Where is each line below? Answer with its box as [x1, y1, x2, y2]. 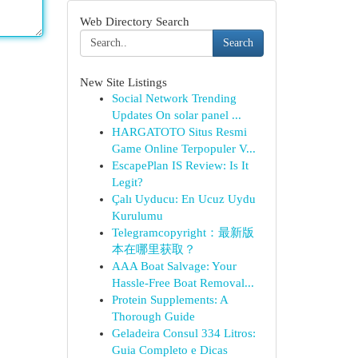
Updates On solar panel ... [111, 109, 241, 121]
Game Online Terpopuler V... [111, 142, 256, 155]
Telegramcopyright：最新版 [111, 226, 254, 239]
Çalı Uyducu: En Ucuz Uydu [111, 193, 256, 205]
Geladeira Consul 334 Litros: [111, 327, 256, 340]
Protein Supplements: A [111, 293, 228, 306]
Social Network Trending [111, 92, 237, 105]
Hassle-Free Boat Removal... [111, 276, 254, 289]
